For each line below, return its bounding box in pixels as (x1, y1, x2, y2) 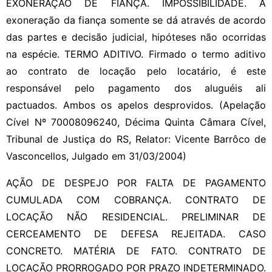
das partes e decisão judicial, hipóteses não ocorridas (6, 30, 266, 43)
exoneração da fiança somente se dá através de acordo (6, 13, 266, 26)
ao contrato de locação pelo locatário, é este (6, 64, 266, 77)
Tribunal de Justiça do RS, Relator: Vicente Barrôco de (6, 132, 266, 145)
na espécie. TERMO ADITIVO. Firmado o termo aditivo (6, 47, 266, 60)
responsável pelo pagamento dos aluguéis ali (6, 81, 266, 94)
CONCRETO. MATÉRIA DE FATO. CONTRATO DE (6, 244, 266, 257)
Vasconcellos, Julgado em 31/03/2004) (6, 149, 186, 162)
